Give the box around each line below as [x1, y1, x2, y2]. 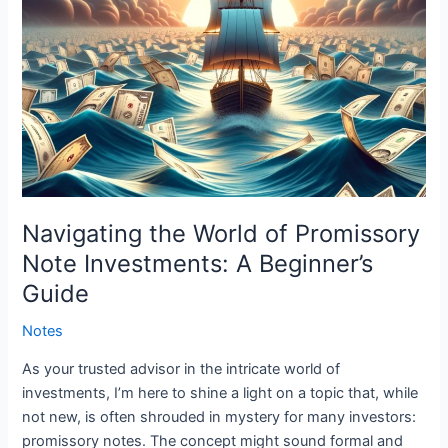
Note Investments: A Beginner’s [22, 249, 374, 279]
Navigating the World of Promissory [22, 219, 421, 249]
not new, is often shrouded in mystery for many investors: [22, 407, 417, 426]
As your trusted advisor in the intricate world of [22, 359, 341, 378]
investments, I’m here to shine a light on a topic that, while [22, 383, 419, 402]
